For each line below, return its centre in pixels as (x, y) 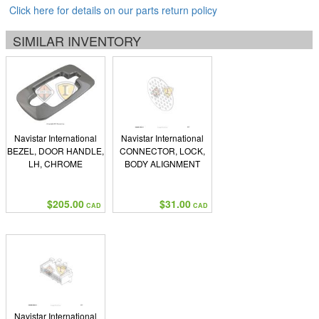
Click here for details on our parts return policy (113, 10)
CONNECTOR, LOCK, (162, 151)
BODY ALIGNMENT (162, 163)
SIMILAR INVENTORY (77, 41)
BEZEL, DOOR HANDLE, (56, 151)
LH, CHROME (56, 163)
